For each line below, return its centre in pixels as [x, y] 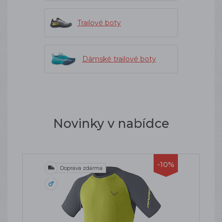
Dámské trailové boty [119, 59]
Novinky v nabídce [111, 123]
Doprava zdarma [81, 168]
